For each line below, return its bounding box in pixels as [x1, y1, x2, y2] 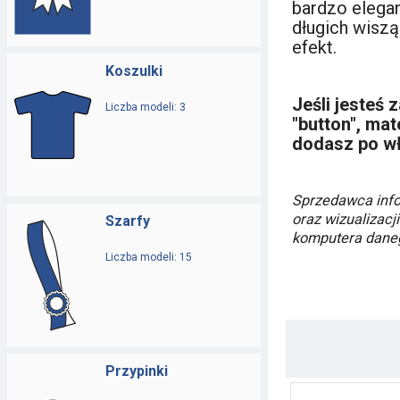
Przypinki [105, 362, 168, 379]
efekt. [292, 37, 337, 58]
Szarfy [105, 212, 150, 229]
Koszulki [105, 62, 162, 79]
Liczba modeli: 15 [105, 251, 192, 263]
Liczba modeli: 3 [105, 101, 186, 113]
